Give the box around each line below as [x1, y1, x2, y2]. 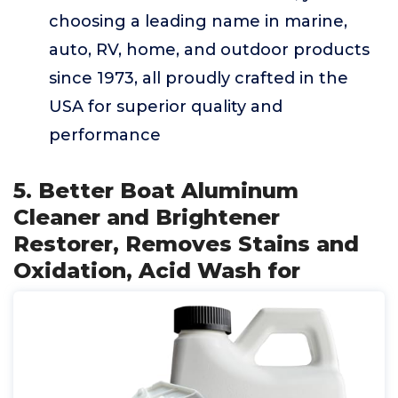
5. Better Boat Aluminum [13, 178, 298, 203]
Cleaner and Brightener [13, 204, 280, 230]
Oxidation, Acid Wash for [13, 258, 300, 283]
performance [49, 125, 161, 145]
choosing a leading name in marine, [49, 12, 347, 31]
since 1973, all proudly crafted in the [49, 68, 348, 88]
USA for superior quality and [49, 97, 283, 116]
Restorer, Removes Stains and [13, 231, 359, 257]
